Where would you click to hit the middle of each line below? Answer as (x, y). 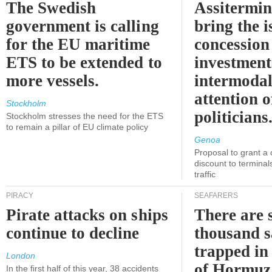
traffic (205, 174)
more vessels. (53, 81)
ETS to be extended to (84, 63)
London (21, 256)
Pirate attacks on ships (87, 215)
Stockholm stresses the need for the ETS (85, 116)
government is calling (83, 26)
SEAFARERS (216, 195)
